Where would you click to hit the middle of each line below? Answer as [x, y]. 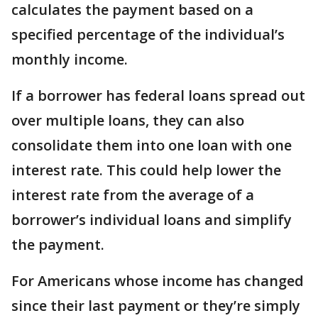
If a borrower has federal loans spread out [158, 95]
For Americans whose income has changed [158, 280]
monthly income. [70, 59]
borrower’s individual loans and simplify [152, 219]
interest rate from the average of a [133, 194]
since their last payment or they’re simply [156, 305]
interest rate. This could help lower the [146, 170]
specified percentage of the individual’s [148, 34]
